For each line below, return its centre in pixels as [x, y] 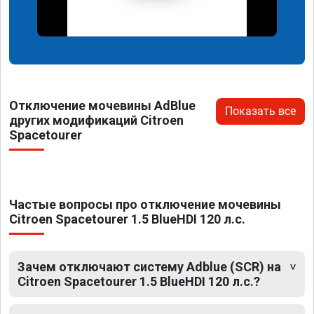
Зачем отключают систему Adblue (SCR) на [149, 267]
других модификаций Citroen [96, 121]
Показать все [260, 111]
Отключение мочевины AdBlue [102, 106]
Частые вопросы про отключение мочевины [145, 205]
